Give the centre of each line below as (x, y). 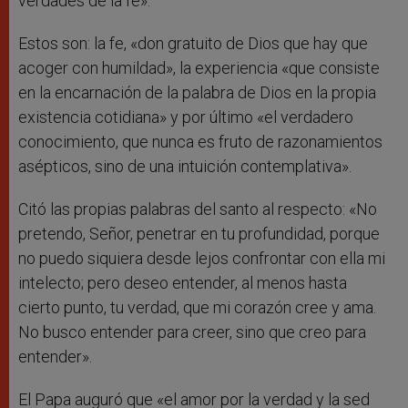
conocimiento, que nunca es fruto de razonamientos (200, 142)
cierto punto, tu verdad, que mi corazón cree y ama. (197, 308)
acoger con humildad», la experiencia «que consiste (199, 68)
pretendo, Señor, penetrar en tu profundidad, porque (199, 234)
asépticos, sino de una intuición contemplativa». (185, 167)
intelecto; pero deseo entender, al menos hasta (183, 283)
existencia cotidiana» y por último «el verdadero (186, 117)
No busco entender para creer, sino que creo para (192, 332)
